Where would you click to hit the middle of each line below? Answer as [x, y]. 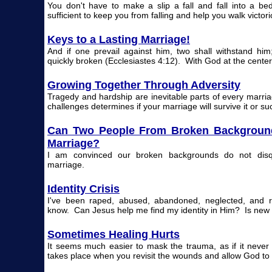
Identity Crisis [83, 189]
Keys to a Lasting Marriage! [119, 39]
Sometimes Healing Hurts [114, 234]
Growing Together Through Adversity [144, 85]
